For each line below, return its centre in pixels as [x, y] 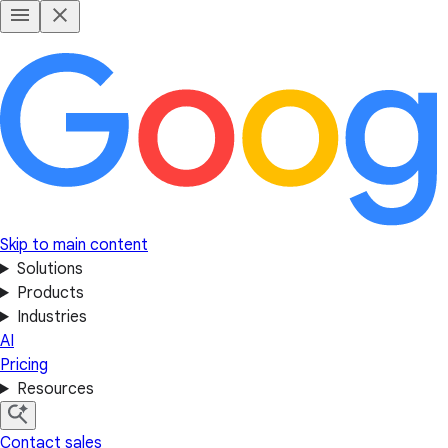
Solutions [49, 269]
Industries [51, 317]
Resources [55, 389]
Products [50, 293]
